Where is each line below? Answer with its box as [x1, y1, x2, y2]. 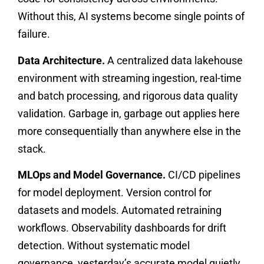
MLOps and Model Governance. [18, 169, 166, 181]
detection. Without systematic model [18, 239, 190, 252]
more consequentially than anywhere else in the [18, 124, 241, 137]
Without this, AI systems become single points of [18, 10, 245, 23]
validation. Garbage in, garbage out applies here [18, 107, 240, 120]
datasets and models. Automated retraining [18, 204, 222, 217]
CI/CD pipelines [166, 169, 240, 181]
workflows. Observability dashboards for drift [18, 222, 226, 235]
